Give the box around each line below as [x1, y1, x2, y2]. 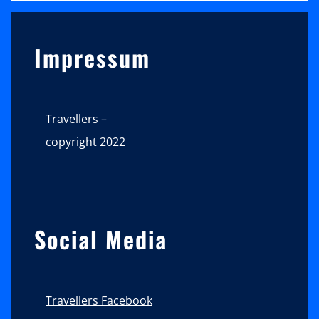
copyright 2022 [46, 134, 125, 150]
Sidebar [22, 23, 86, 47]
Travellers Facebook [46, 293, 152, 309]
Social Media [34, 222, 167, 256]
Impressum [34, 40, 150, 74]
